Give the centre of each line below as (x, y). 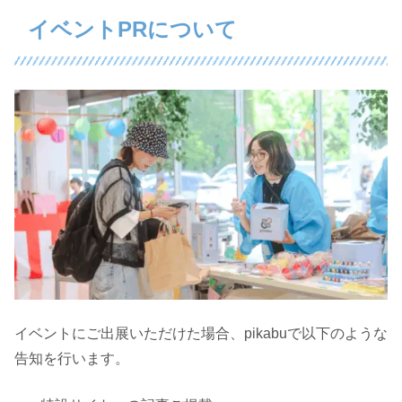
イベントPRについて (132, 29)
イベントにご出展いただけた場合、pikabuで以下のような (201, 334)
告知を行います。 (72, 359)
